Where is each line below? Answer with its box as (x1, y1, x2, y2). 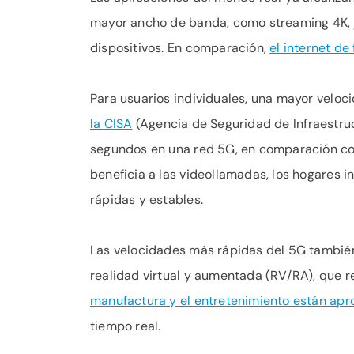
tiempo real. (90, 318, 161, 334)
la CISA (90, 115, 133, 132)
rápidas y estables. (90, 191, 203, 208)
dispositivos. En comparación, (90, 40, 270, 56)
